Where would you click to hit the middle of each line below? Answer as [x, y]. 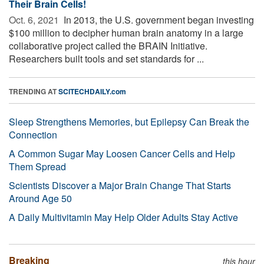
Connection [33, 134]
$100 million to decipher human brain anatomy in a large [126, 32]
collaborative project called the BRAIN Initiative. [108, 45]
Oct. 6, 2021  [35, 19]
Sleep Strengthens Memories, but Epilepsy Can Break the [129, 121]
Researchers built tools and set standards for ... [106, 58]
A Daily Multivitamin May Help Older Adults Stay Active [123, 217]
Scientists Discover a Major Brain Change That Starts [120, 185]
